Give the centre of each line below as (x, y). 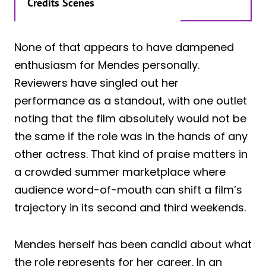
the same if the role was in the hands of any (131, 136)
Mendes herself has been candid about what (133, 244)
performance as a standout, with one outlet (131, 100)
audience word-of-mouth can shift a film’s (128, 189)
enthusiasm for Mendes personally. (107, 65)
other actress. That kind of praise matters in (131, 154)
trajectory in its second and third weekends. (130, 207)
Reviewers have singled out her (96, 83)
